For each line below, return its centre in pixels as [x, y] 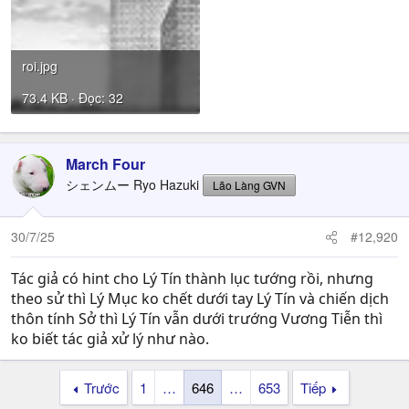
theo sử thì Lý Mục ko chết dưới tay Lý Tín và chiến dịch [200, 299]
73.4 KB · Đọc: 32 [73, 98]
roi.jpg [40, 66]
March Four [105, 164]
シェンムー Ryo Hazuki [132, 184]
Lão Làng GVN [249, 185]
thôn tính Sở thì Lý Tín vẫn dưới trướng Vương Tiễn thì [197, 319]
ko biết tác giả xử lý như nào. [110, 339]
